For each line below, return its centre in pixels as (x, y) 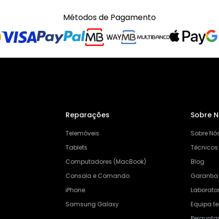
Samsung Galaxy (92, 204)
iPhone (75, 190)
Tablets (76, 148)
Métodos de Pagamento (109, 18)
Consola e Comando (97, 176)
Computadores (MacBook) (106, 162)
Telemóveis (82, 133)
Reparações (87, 115)
